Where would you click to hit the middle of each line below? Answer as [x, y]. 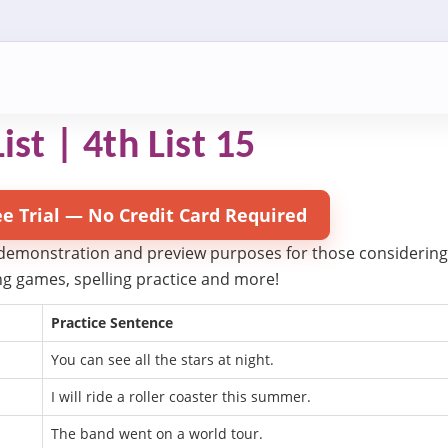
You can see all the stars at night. [162, 359]
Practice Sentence [112, 322]
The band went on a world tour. [157, 433]
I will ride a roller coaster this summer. [181, 396]
